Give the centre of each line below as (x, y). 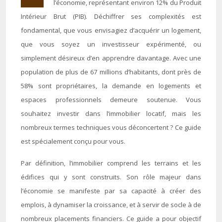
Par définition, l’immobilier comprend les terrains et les (111, 163)
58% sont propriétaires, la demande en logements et (111, 86)
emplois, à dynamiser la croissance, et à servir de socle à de (111, 205)
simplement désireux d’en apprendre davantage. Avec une (111, 58)
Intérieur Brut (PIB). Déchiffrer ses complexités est (111, 16)
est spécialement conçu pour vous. (73, 141)
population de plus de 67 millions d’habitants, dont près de (111, 72)
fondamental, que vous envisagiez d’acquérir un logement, (111, 30)
